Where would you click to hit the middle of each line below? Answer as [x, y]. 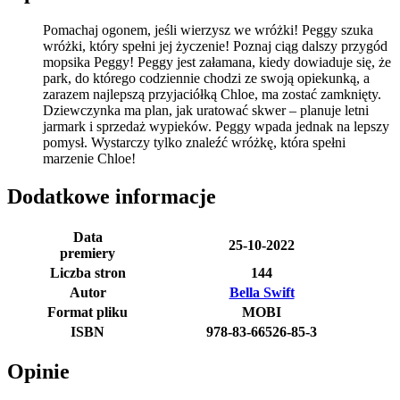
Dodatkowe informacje [112, 196]
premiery [87, 253]
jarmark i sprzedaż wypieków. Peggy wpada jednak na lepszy [216, 126]
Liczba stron [87, 272]
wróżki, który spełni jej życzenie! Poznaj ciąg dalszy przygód [215, 46]
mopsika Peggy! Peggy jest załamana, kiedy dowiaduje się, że [217, 62]
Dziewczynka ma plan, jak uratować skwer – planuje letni [206, 110]
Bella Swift [262, 292]
